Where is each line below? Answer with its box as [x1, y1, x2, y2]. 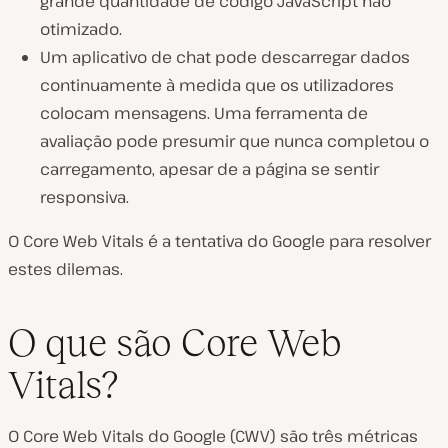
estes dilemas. [8, 258, 123, 281]
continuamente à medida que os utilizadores [40, 74, 394, 97]
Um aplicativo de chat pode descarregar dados [40, 46, 410, 69]
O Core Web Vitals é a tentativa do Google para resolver [8, 230, 431, 253]
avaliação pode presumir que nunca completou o [40, 130, 429, 153]
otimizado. [40, 18, 122, 41]
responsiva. [40, 186, 129, 209]
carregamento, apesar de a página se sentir [40, 158, 379, 181]
